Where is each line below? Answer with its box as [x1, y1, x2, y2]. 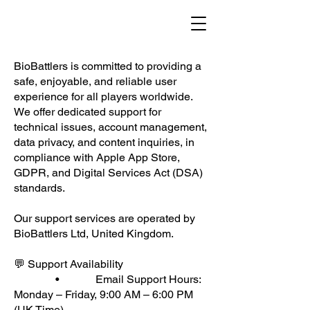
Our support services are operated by [14, 212, 195, 225]
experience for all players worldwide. [14, 90, 193, 103]
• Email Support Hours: [14, 273, 201, 286]
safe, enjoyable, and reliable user [14, 75, 176, 88]
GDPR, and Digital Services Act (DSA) [14, 166, 203, 179]
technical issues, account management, [14, 120, 207, 134]
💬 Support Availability [14, 257, 123, 271]
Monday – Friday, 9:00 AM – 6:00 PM [14, 288, 193, 301]
